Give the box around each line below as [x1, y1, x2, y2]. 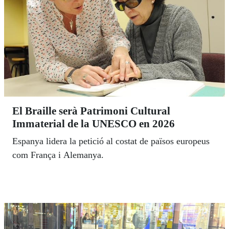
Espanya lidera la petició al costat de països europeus [12, 136, 210, 147]
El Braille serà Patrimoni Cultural [12, 105, 170, 118]
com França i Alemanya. [12, 150, 104, 161]
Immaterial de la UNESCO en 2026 [12, 118, 175, 130]
